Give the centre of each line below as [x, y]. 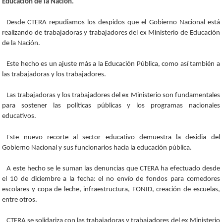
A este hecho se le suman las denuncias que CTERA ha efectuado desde [113, 168]
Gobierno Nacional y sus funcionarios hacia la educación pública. [97, 148]
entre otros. [20, 200]
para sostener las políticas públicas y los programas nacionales [111, 106]
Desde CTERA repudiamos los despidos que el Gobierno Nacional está [113, 23]
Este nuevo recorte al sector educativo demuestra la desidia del [113, 137]
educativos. [19, 116]
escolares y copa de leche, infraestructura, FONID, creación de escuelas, [111, 189]
